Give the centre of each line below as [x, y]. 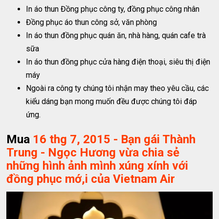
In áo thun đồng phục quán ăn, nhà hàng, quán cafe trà [116, 35]
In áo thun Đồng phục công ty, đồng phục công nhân [113, 9]
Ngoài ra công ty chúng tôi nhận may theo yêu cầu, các [118, 88]
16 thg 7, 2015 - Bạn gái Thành [114, 139]
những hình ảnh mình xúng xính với [98, 165]
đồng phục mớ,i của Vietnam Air [91, 179]
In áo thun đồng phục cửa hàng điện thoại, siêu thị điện [118, 62]
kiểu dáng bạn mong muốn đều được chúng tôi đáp [112, 101]
